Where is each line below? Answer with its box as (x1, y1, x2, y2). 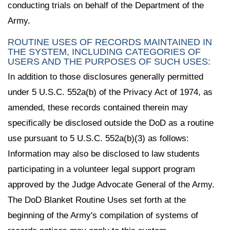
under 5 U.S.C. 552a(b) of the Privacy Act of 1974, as (8, 87, 213, 97)
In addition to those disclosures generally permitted (8, 71, 203, 82)
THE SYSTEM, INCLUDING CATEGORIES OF (8, 46, 201, 57)
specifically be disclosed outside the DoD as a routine (8, 118, 214, 128)
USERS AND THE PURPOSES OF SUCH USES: (8, 56, 210, 67)
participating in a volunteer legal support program (8, 164, 195, 174)
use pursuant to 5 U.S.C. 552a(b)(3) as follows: (8, 133, 189, 143)
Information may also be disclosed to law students (8, 148, 200, 159)
